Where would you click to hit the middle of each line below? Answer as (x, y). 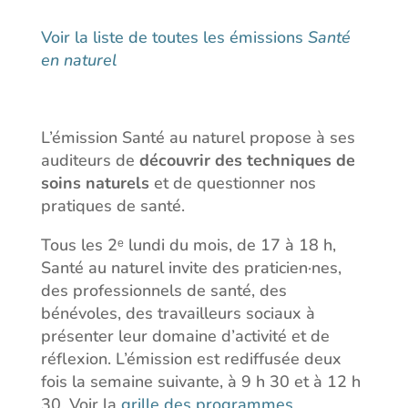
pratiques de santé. (112, 206)
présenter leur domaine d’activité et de (185, 337)
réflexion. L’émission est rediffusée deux (191, 359)
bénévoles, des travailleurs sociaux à (178, 314)
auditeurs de (90, 161)
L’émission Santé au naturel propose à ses (198, 138)
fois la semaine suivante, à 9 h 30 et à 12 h (200, 382)
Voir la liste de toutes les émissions (174, 38)
